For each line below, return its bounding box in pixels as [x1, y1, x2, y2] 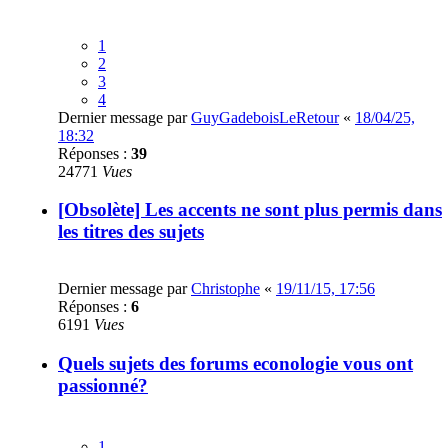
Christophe [191, 280, 260, 297]
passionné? [58, 374, 148, 396]
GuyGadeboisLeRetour [191, 108, 339, 126]
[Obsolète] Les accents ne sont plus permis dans [58, 199, 442, 221]
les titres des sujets [58, 221, 204, 243]
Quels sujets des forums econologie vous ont [58, 352, 413, 374]
